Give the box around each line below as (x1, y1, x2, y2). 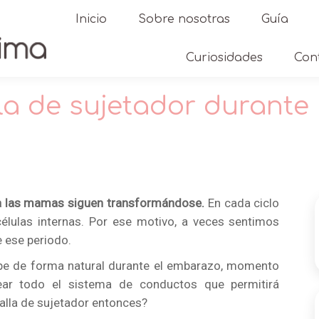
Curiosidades (185, 51, 263, 64)
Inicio (75, 13, 107, 26)
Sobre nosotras (137, 13, 230, 26)
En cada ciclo (204, 196, 280, 210)
